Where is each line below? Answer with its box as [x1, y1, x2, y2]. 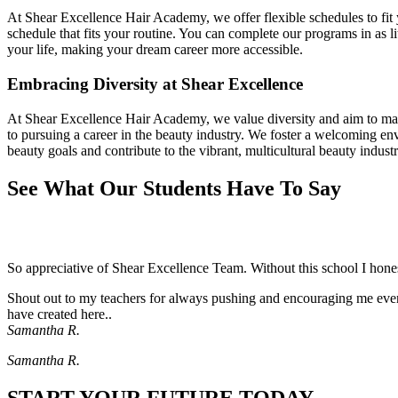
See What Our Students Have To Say [7, 176, 341, 200]
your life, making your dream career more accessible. [7, 42, 303, 58]
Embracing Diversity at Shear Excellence [7, 75, 303, 94]
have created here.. [7, 306, 112, 322]
